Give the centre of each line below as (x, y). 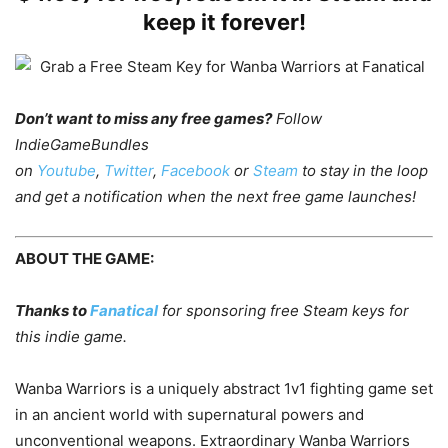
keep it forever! (224, 22)
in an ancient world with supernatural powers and (189, 414)
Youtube (66, 170)
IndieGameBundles (82, 144)
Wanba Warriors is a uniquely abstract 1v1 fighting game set (224, 388)
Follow (297, 118)
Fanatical (124, 310)
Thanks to (52, 310)
